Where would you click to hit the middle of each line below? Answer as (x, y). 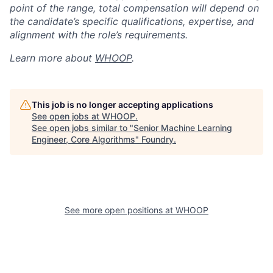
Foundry (158, 139)
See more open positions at (120, 210)
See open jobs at (67, 116)
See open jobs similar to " (83, 127)
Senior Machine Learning (183, 127)
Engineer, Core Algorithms (83, 139)
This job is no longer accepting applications (122, 104)
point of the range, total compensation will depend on (134, 8)
